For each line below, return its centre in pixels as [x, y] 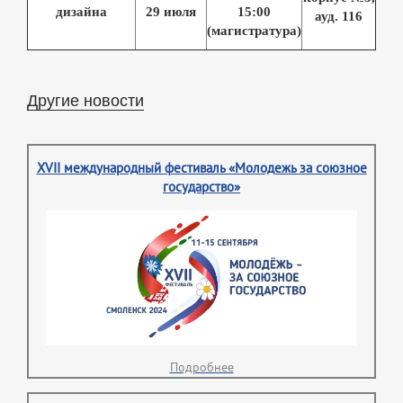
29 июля [171, 11]
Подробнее [201, 368]
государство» [201, 188]
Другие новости [85, 99]
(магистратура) [254, 30]
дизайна [81, 11]
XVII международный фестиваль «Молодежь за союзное [201, 169]
